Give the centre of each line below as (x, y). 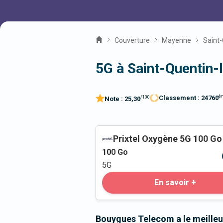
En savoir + (175, 183)
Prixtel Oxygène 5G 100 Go (167, 139)
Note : (114, 99)
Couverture (132, 40)
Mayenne (176, 40)
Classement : (180, 98)
